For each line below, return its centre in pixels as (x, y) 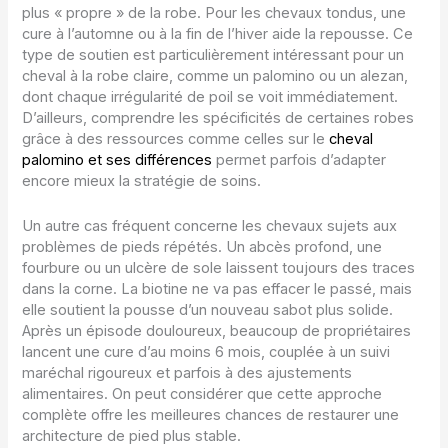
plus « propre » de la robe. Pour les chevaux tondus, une (214, 13)
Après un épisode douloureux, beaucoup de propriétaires (217, 330)
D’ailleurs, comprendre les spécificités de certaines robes (218, 118)
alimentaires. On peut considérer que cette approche (202, 393)
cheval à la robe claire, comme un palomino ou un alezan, (215, 76)
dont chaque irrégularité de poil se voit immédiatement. (210, 97)
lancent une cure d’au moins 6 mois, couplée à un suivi (206, 351)
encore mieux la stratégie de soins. (142, 181)
